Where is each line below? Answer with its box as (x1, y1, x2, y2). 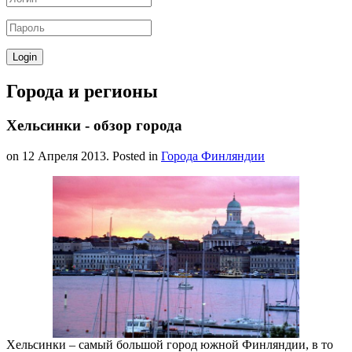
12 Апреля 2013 (22, 149, 106, 163)
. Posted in (106, 149, 161, 163)
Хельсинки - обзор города (6, 117, 182, 134)
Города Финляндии (161, 149, 265, 163)
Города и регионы (6, 80, 158, 101)
